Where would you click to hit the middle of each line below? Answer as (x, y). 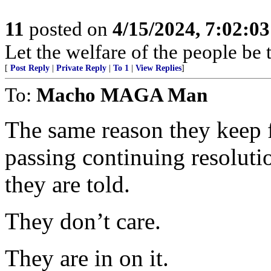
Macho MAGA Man (122, 95)
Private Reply (81, 68)
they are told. (67, 184)
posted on (68, 29)
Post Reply (30, 68)
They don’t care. (83, 221)
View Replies (158, 68)
